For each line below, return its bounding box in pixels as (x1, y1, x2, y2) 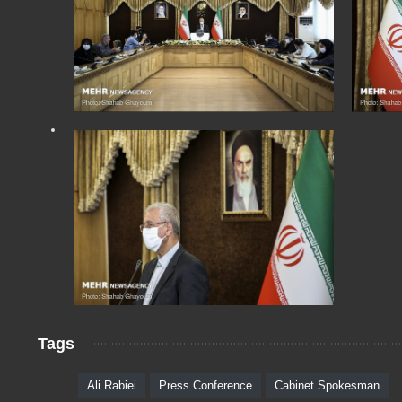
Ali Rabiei (87, 378, 136, 392)
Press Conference (159, 378, 252, 392)
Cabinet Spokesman (275, 378, 380, 392)
